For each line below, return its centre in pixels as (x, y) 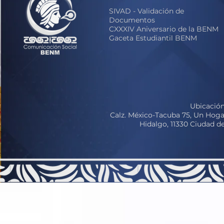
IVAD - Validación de (149, 11)
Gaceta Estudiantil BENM (153, 38)
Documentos (132, 20)
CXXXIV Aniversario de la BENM (164, 29)
